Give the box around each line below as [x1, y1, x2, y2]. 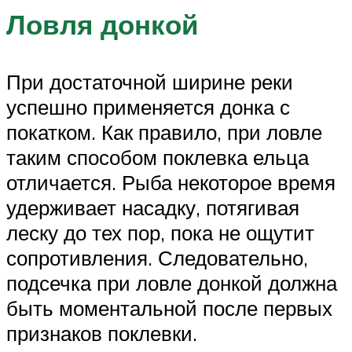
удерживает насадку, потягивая [6, 195, 299, 221]
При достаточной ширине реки [6, 69, 293, 95]
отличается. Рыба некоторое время [6, 170, 335, 196]
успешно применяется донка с [6, 94, 290, 120]
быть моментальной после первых [6, 295, 332, 321]
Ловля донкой [6, 6, 199, 42]
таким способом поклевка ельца [6, 145, 309, 170]
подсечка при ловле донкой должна [6, 270, 337, 296]
